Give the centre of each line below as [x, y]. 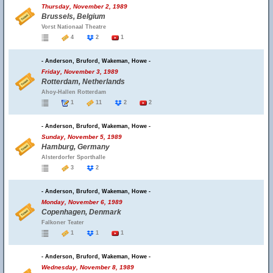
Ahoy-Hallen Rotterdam [74, 92]
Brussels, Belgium [73, 16]
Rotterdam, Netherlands [83, 82]
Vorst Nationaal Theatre [74, 27]
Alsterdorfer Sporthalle [73, 157]
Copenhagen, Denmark [81, 212]
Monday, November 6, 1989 [82, 202]
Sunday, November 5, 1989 [82, 137]
